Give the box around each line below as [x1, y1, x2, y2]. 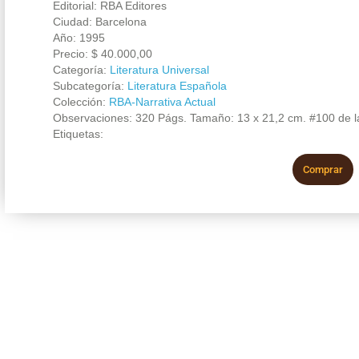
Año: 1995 [52, 30, 105, 44]
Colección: [52, 95, 109, 108]
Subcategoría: [52, 79, 127, 92]
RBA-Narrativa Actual [108, 95, 216, 108]
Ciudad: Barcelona [52, 14, 147, 28]
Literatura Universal [109, 63, 209, 76]
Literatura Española [127, 79, 227, 92]
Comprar [302, 163, 343, 175]
